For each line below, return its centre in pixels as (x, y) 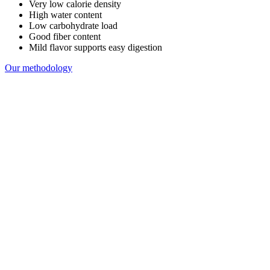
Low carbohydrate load (73, 25)
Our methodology (39, 67)
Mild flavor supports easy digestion (96, 47)
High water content (65, 14)
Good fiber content (65, 36)
